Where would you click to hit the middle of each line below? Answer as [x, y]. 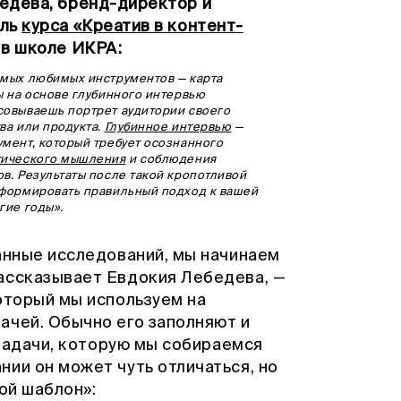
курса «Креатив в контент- [132, 26]
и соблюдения [171, 159]
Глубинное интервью [168, 127]
